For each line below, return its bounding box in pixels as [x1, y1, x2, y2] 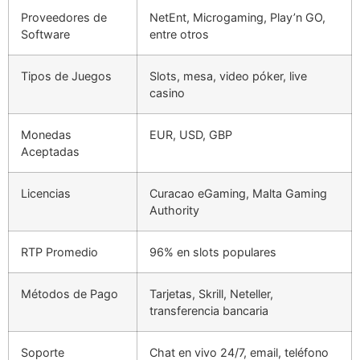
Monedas [21, 127, 72, 141]
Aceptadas [21, 144, 80, 158]
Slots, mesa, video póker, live [149, 68, 307, 83]
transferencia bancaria [149, 303, 268, 317]
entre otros [149, 27, 209, 41]
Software [21, 27, 70, 41]
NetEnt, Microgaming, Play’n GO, [149, 10, 325, 24]
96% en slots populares [149, 244, 276, 259]
